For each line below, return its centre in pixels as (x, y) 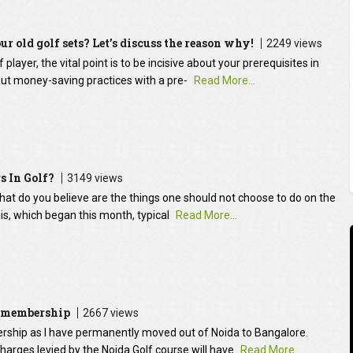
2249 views (294, 44)
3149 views (95, 178)
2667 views (110, 313)
